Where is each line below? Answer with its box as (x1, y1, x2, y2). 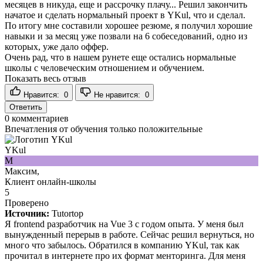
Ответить (9, 102, 42, 112)
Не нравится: (94, 90, 143, 99)
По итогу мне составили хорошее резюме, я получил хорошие (5, 20, 252, 31)
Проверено (5, 197, 49, 208)
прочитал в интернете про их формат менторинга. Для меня (5, 250, 245, 261)
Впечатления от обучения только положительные (5, 123, 203, 134)
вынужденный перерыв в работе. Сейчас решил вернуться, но (5, 229, 254, 240)
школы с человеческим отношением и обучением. (5, 62, 204, 73)
